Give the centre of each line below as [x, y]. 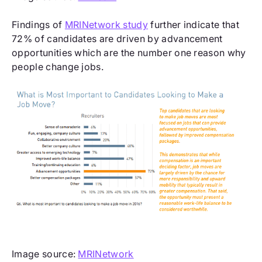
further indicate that [194, 24]
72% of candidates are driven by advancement [117, 38]
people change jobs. [58, 66]
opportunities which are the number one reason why [129, 52]
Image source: [45, 254]
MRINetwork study [106, 24]
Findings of [38, 24]
